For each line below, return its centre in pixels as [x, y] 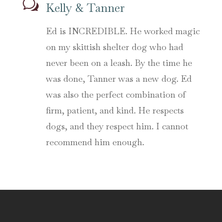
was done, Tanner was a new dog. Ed [119, 78]
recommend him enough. [95, 142]
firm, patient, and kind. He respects [115, 110]
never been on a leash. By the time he [119, 62]
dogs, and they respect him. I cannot [117, 126]
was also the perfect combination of [116, 94]
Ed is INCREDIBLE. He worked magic [123, 31]
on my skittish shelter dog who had [114, 47]
